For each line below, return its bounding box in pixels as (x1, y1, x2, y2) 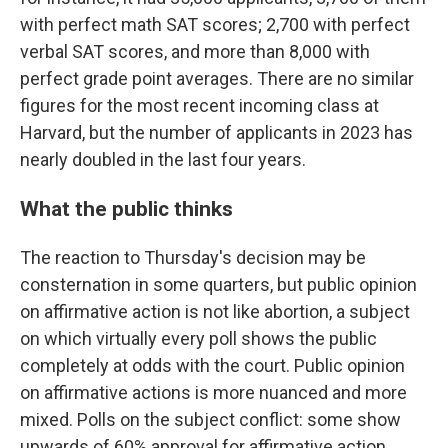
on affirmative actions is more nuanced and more (20, 381, 407, 403)
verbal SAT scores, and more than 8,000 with (20, 40, 370, 62)
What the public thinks (20, 195, 233, 221)
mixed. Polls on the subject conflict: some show (20, 408, 401, 430)
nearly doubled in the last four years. (20, 148, 306, 170)
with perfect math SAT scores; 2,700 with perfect (20, 13, 410, 35)
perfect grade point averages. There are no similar (20, 67, 414, 89)
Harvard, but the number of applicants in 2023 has (20, 121, 413, 143)
